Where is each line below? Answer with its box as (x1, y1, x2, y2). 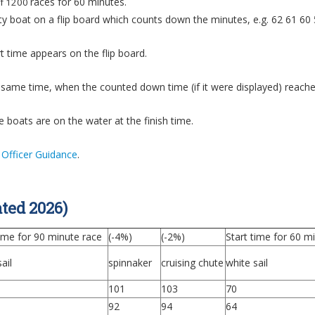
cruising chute (161, 256, 224, 269)
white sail (226, 256, 268, 269)
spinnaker (108, 256, 152, 269)
